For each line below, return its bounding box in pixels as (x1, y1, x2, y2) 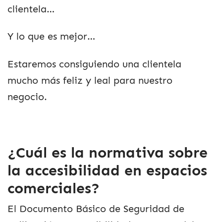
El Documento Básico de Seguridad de (7, 203, 184, 215)
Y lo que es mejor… (7, 31, 95, 43)
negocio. (7, 91, 47, 103)
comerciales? (7, 179, 100, 197)
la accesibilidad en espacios (7, 161, 207, 179)
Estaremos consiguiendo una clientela (7, 58, 181, 70)
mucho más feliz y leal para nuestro (7, 74, 172, 86)
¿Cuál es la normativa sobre (7, 143, 208, 162)
